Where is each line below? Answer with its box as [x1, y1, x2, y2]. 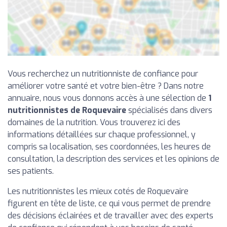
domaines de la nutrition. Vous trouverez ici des [8, 117, 180, 128]
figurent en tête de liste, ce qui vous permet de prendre [8, 198, 211, 209]
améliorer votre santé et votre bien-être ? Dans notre [8, 80, 204, 91]
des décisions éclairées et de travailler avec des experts [8, 210, 213, 221]
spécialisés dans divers [126, 104, 212, 116]
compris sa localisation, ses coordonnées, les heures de [8, 141, 211, 152]
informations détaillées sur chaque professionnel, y [8, 129, 196, 140]
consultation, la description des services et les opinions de [8, 153, 219, 164]
